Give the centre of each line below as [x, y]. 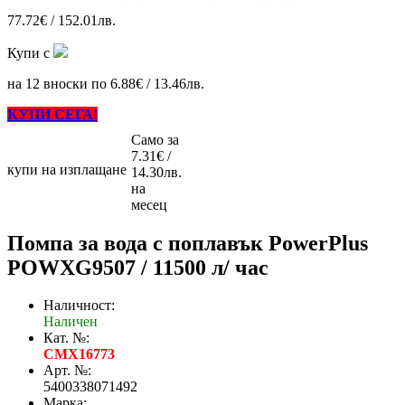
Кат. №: [66, 338]
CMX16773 [79, 354]
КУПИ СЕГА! [52, 114]
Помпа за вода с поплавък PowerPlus [188, 243]
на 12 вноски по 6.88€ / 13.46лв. [106, 83]
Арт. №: [67, 371]
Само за [155, 139]
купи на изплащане [67, 169]
